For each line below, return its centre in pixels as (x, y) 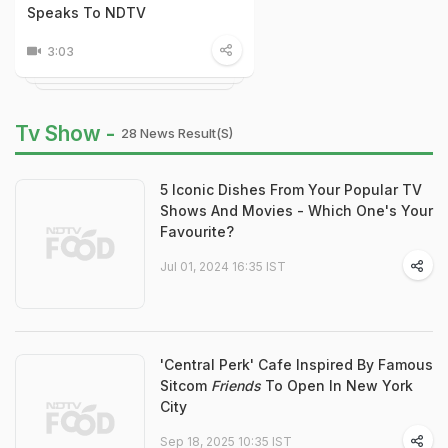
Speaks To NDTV (86, 13)
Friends (236, 386)
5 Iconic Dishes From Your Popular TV (291, 190)
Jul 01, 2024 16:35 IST (223, 267)
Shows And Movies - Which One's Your (296, 211)
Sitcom (185, 386)
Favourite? (197, 232)
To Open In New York (337, 386)
